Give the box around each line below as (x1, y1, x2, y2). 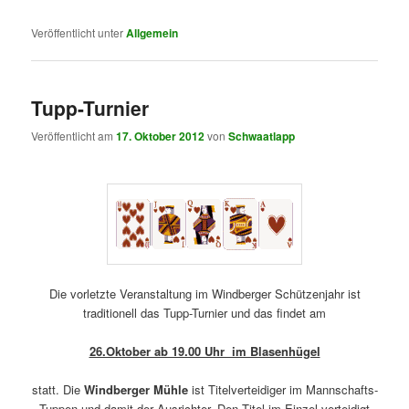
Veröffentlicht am (31, 128, 117, 144)
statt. (31, 380, 63, 398)
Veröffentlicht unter (31, 24, 124, 40)
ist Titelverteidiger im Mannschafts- (187, 380, 378, 398)
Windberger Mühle (83, 380, 188, 398)
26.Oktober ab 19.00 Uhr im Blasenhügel (89, 341, 320, 360)
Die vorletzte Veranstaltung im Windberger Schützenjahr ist (48, 284, 361, 302)
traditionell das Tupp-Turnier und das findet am (83, 303, 326, 321)
